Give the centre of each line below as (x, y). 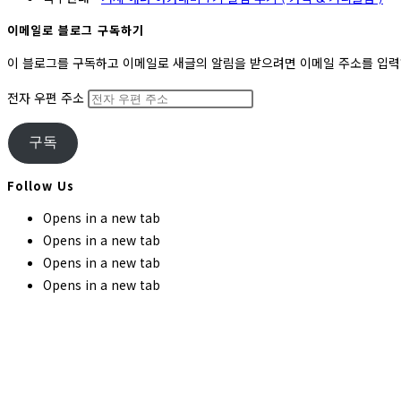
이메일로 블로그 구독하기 (76, 30)
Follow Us (41, 186)
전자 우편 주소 (47, 97)
